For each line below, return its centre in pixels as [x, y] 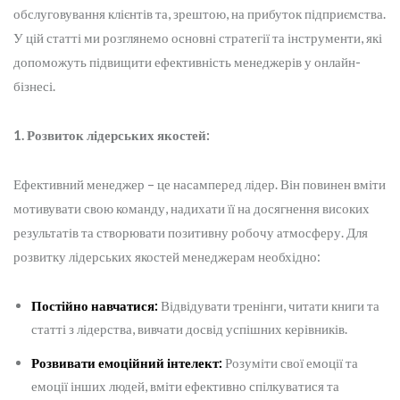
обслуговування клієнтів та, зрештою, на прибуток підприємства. [200, 14]
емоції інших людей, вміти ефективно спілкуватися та [185, 386]
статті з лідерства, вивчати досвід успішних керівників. [189, 329]
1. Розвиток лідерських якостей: [112, 135]
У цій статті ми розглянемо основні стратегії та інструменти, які [198, 38]
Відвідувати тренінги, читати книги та [269, 306]
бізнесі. [34, 86]
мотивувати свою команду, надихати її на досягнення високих [192, 208]
